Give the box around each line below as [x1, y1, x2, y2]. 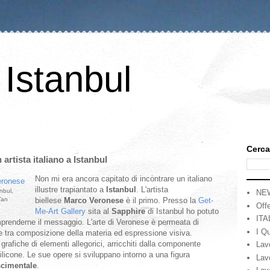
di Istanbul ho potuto [148, 207, 219, 216]
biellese [35, 196, 64, 205]
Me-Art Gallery [35, 207, 88, 216]
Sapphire [111, 207, 148, 216]
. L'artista [136, 185, 168, 194]
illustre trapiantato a [35, 185, 106, 194]
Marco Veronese [64, 196, 124, 205]
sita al [88, 207, 111, 216]
